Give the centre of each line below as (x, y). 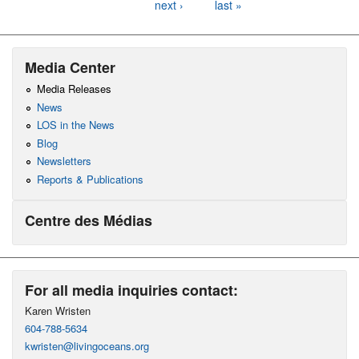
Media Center (70, 67)
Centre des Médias (89, 221)
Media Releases (74, 89)
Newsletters (64, 161)
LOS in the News (75, 125)
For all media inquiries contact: (131, 290)
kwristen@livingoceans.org (87, 346)
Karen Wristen (58, 311)
